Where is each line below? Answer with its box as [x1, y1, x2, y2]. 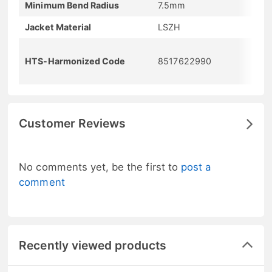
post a [180, 160, 211, 173]
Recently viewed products [19, 237, 167, 253]
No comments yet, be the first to [19, 160, 181, 173]
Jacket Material [25, 21, 92, 32]
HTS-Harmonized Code [25, 55, 126, 66]
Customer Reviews [19, 115, 126, 131]
